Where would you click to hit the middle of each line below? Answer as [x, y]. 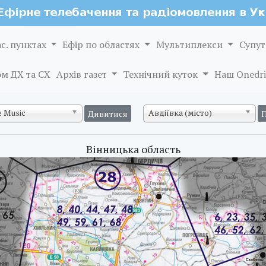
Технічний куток [162, 74]
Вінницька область [133, 149]
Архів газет [83, 74]
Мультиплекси [191, 45]
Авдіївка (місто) [180, 113]
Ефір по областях [102, 45]
